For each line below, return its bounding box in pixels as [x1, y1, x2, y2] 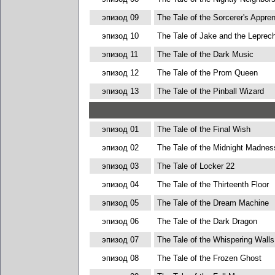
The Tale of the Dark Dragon [157, 217, 257, 226]
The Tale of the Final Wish [157, 125, 250, 134]
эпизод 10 [101, 31, 139, 41]
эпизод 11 [102, 50, 138, 59]
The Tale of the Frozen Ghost [157, 254, 261, 263]
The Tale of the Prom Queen [157, 68, 258, 77]
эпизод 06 [101, 217, 139, 226]
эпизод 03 [101, 161, 139, 171]
